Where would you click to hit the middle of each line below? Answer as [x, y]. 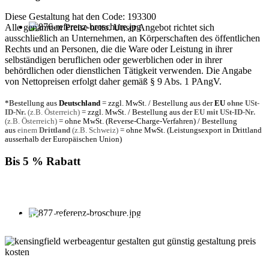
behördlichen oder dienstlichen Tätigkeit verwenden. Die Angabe [128, 70]
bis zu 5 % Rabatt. [160, 196]
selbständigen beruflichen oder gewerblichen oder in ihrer [113, 59]
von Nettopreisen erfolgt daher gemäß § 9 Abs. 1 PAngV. [113, 81]
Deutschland [80, 103]
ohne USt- [242, 103]
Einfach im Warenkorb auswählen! [76, 217]
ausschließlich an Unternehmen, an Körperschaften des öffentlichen [132, 38]
